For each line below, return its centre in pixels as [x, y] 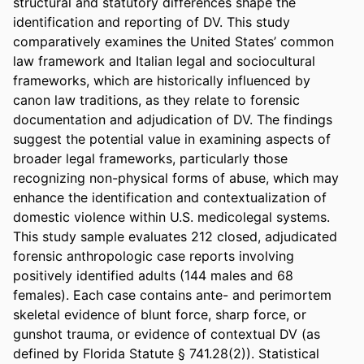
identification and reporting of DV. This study [152, 22]
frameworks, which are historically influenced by [162, 80]
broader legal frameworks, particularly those [150, 158]
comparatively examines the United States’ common [173, 41]
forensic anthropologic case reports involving [154, 256]
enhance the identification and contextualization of [170, 197]
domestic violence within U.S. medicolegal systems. [171, 217]
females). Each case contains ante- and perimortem [172, 295]
